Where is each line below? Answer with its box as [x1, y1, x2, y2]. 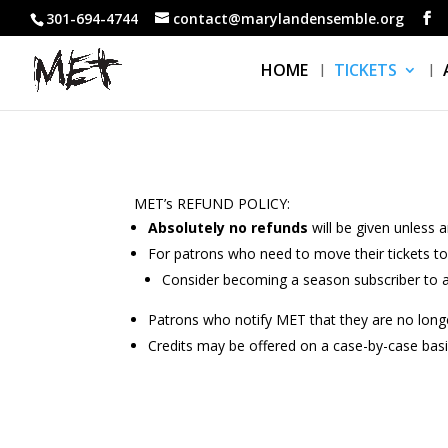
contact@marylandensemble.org [173, 8, 404, 28]
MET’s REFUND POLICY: [134, 193, 291, 213]
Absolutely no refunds [148, 217, 313, 237]
